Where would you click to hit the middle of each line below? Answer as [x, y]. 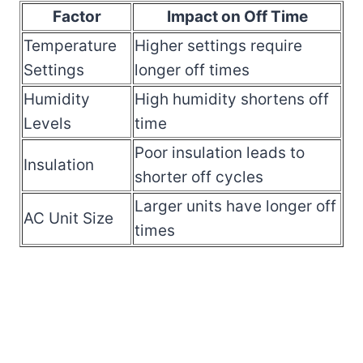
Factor [77, 16]
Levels [47, 123]
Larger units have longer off [235, 206]
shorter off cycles [199, 177]
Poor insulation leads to [220, 152]
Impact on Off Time [237, 16]
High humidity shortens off [232, 99]
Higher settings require [218, 45]
